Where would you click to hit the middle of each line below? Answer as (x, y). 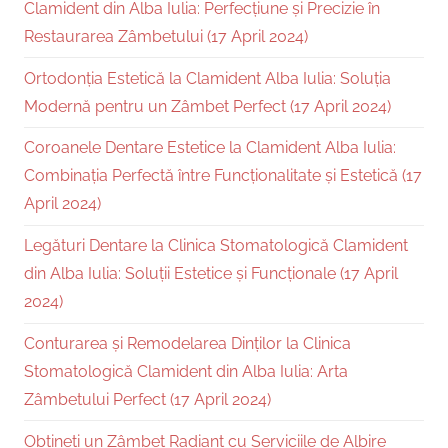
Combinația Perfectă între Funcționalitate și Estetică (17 (223, 176)
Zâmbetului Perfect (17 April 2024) (147, 399)
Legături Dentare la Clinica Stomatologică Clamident (216, 246)
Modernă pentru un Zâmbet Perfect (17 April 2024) (207, 106)
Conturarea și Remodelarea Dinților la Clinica (187, 343)
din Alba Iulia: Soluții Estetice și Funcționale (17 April (211, 274)
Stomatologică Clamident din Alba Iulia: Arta (186, 371)
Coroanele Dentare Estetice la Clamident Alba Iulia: (210, 148)
